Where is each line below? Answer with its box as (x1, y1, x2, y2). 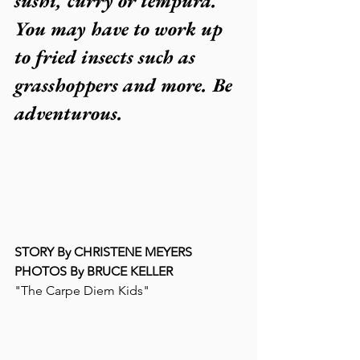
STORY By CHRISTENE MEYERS (14, 244, 192, 260)
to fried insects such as (14, 44, 200, 69)
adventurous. (14, 100, 122, 125)
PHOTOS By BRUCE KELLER (14, 264, 173, 279)
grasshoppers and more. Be (14, 72, 237, 97)
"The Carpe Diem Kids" (14, 283, 149, 298)
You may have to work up (14, 16, 227, 41)
